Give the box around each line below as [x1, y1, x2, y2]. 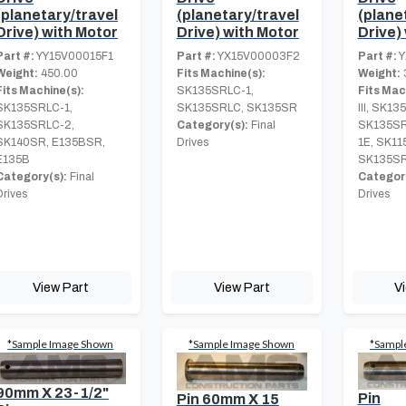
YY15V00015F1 [34, 49, 113, 63]
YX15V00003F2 [215, 49, 300, 63]
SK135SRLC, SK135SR [176, 101, 297, 114]
